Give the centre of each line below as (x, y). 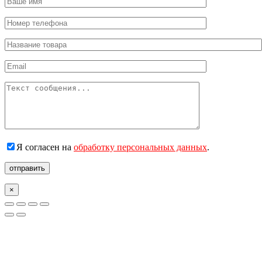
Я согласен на (45, 147)
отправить (27, 168)
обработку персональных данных (140, 147)
